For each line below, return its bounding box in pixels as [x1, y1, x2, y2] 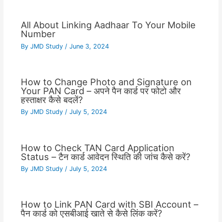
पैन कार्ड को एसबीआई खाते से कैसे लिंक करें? [20, 208, 162, 219]
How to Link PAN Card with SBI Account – [20, 199, 198, 210]
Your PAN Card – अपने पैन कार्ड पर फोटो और [20, 85, 181, 96]
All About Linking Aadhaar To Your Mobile [20, 19, 196, 31]
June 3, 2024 [69, 42, 109, 50]
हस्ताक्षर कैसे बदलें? [20, 94, 83, 105]
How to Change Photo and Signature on [20, 76, 192, 87]
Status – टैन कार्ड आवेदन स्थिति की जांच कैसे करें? [20, 151, 190, 162]
